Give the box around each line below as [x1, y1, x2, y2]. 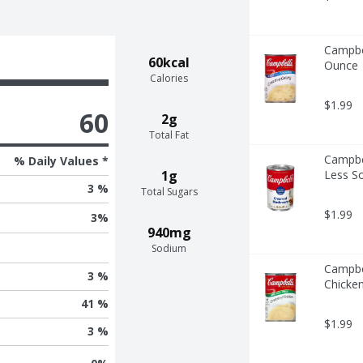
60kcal [148, 53, 190, 71]
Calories [150, 70, 189, 85]
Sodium [152, 241, 187, 255]
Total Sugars [140, 184, 198, 199]
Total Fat [149, 127, 190, 142]
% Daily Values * [13, 152, 109, 169]
